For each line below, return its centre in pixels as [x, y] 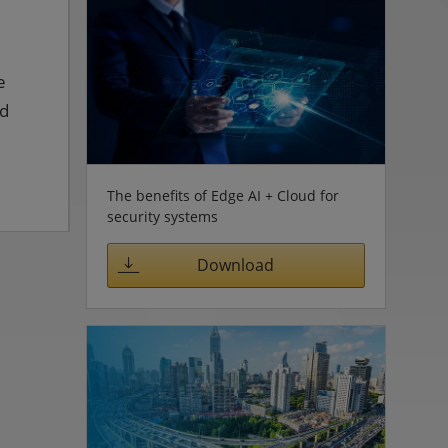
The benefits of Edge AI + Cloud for [222, 195]
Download [235, 265]
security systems [162, 216]
